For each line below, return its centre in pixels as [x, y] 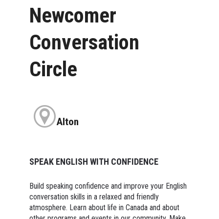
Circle [53, 69]
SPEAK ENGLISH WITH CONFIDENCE [94, 161]
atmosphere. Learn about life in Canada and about [104, 207]
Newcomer [73, 15]
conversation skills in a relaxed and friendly [94, 197]
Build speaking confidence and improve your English [108, 186]
